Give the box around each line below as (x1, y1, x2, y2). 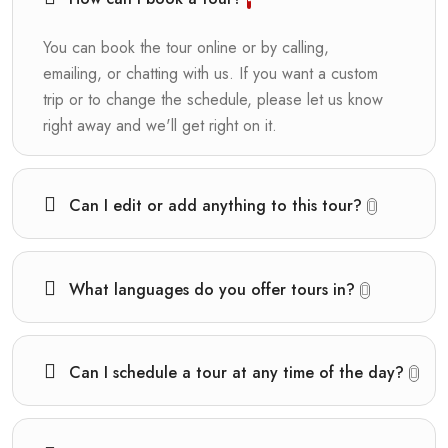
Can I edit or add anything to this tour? (69, 194, 367, 218)
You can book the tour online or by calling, (43, 36, 329, 60)
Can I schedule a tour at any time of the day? (69, 360, 409, 384)
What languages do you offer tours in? (69, 277, 360, 301)
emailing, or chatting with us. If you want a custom (43, 62, 378, 86)
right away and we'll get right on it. (43, 114, 277, 138)
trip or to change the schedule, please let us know (43, 88, 383, 112)
